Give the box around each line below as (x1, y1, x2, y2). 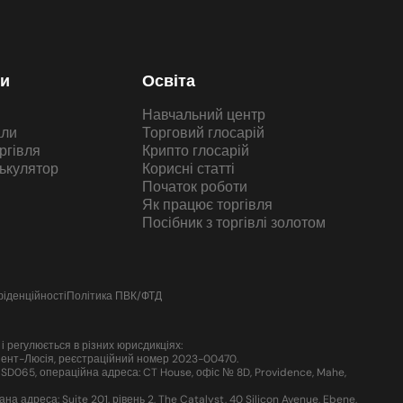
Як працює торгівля (141, 195, 273, 214)
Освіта (141, 70, 195, 92)
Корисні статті (141, 159, 235, 178)
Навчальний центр (141, 105, 265, 124)
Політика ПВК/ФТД (66, 289, 162, 303)
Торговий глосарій (141, 123, 264, 142)
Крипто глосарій (141, 141, 249, 160)
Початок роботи (141, 177, 247, 196)
